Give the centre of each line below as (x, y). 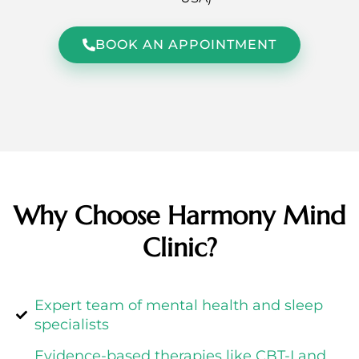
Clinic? (179, 248)
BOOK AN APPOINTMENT (186, 45)
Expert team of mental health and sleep (178, 306)
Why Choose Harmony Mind (179, 216)
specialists (71, 325)
